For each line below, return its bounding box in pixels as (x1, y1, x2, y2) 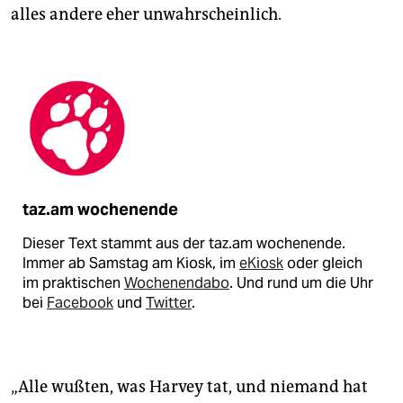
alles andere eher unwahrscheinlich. (11, 4, 282, 24)
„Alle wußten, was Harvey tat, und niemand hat (11, 376, 368, 397)
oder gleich (283, 253, 363, 273)
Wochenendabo (124, 273, 229, 292)
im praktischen (22, 273, 124, 292)
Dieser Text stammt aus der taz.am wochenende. (22, 233, 345, 253)
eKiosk (239, 253, 283, 273)
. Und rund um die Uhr (229, 273, 373, 292)
